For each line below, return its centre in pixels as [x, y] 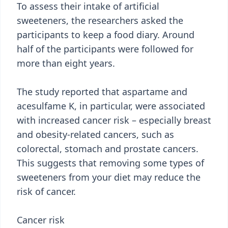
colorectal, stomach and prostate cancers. [108, 149]
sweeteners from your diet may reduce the [109, 177]
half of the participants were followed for [105, 49]
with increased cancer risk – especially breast [114, 120]
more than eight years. [66, 63]
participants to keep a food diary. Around [106, 35]
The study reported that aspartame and [102, 92]
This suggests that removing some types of [110, 163]
